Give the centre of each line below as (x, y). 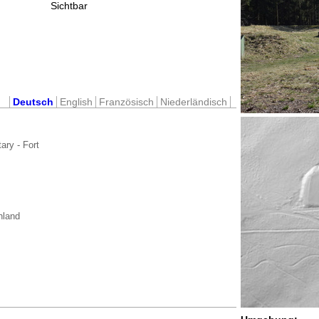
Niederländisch (194, 101)
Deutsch (33, 101)
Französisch (126, 101)
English (76, 101)
